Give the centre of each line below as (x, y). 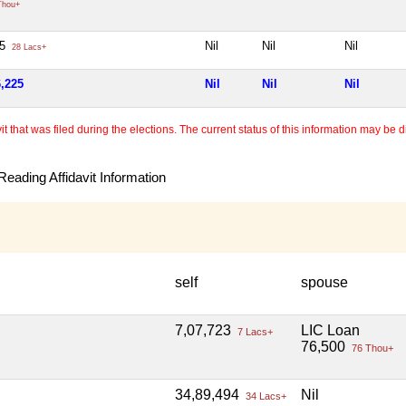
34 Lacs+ (265, 396)
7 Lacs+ (254, 332)
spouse (324, 283)
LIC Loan (330, 331)
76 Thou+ (371, 348)
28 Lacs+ (28, 47)
